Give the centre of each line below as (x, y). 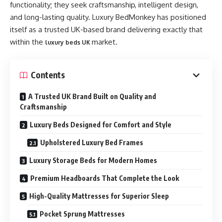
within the (28, 42)
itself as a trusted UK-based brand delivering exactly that (106, 29)
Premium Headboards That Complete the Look (105, 178)
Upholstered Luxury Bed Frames (92, 142)
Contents (48, 75)
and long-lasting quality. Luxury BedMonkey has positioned (108, 17)
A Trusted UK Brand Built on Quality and (92, 96)
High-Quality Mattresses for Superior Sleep (99, 196)
